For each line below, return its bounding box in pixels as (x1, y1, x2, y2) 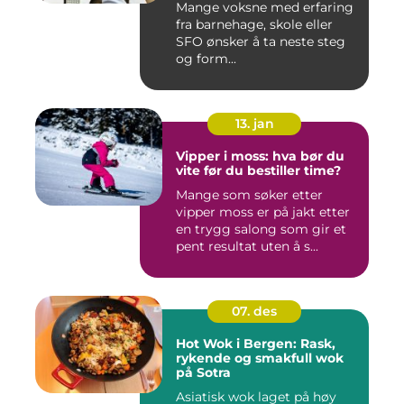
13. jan (234, 115, 274, 132)
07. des (232, 302, 277, 319)
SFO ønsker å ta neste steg (176, 32, 345, 50)
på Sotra (176, 363, 231, 381)
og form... (176, 50, 236, 67)
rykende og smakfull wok (176, 349, 344, 366)
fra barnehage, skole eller (176, 15, 333, 32)
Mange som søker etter (176, 186, 323, 203)
